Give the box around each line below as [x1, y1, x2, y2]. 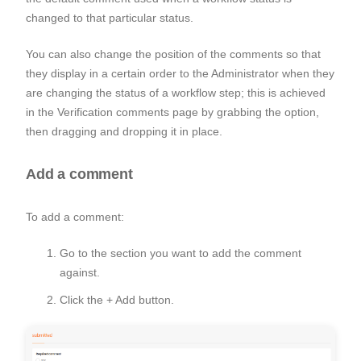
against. [60, 265, 103, 279]
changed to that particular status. [26, 10, 197, 24]
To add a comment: [26, 210, 124, 223]
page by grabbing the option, [169, 105, 319, 118]
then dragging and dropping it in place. [26, 124, 222, 138]
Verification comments [57, 105, 169, 118]
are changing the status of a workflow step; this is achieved [26, 85, 326, 99]
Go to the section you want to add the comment [60, 246, 301, 259]
